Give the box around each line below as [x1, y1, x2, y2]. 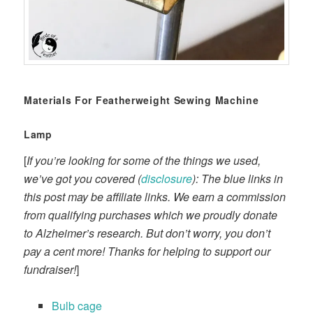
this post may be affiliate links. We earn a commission [24, 189, 286, 205]
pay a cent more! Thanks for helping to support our [24, 243, 271, 260]
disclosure [141, 170, 193, 187]
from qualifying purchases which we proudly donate [24, 207, 278, 224]
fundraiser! [24, 261, 77, 278]
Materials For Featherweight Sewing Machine [24, 93, 259, 108]
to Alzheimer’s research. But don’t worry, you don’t [24, 225, 271, 242]
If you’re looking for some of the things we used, [27, 152, 261, 169]
